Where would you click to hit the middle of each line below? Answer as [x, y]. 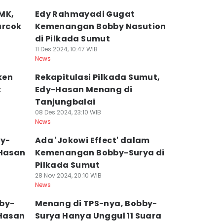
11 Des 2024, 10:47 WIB [66, 49]
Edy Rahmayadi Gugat [85, 14]
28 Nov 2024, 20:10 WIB [68, 175]
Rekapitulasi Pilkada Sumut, [97, 77]
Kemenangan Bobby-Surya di [100, 153]
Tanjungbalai [65, 102]
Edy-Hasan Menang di [84, 90]
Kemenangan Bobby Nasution [100, 26]
